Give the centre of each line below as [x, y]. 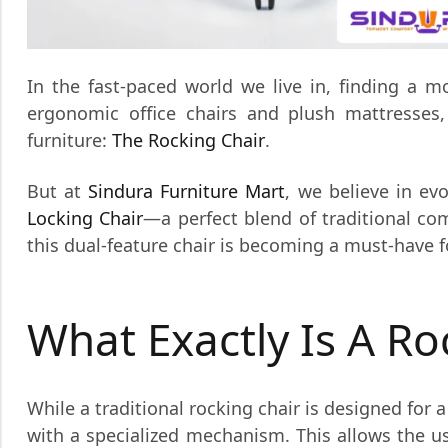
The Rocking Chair [188, 140]
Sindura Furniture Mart [187, 191]
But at [58, 191]
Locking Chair [85, 218]
